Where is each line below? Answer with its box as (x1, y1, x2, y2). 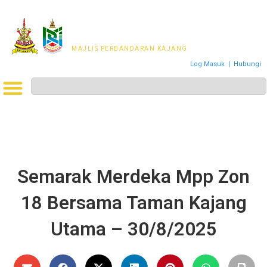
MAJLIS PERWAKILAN (72, 21, 181, 34)
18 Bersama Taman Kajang (20, 192, 247, 215)
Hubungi (234, 60, 261, 68)
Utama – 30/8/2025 (50, 218, 217, 241)
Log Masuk (190, 60, 225, 68)
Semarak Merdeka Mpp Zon (17, 166, 250, 188)
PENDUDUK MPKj (72, 32, 157, 45)
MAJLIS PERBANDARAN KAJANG (72, 45, 188, 52)
